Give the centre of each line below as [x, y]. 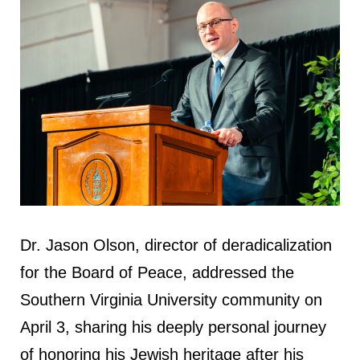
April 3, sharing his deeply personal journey [173, 327]
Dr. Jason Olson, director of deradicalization [176, 245]
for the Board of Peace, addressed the [157, 273]
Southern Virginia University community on [171, 300]
